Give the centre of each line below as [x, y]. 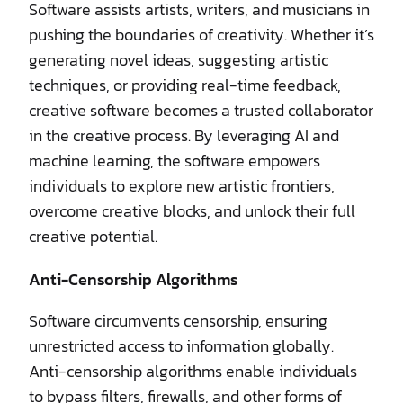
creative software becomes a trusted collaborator [201, 110]
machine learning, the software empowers [175, 160]
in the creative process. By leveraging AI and [184, 135]
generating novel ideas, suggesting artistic [179, 59]
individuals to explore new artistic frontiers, [182, 185]
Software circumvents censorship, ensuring [178, 320]
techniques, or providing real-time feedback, [185, 85]
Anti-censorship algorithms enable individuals [193, 371]
